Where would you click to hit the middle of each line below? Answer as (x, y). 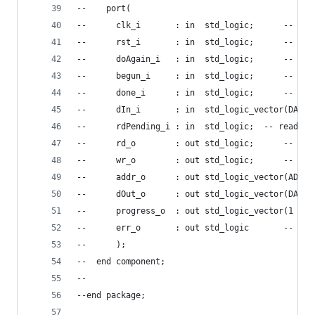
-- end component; (121, 262)
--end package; (111, 295)
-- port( (104, 8)
